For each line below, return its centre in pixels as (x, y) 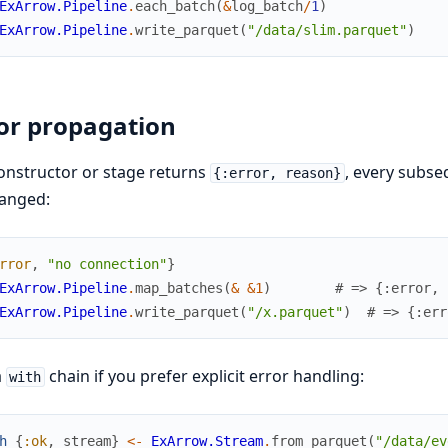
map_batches (178, 287)
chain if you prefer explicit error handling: (205, 375)
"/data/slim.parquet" (326, 30)
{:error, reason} (277, 172)
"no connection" (106, 263)
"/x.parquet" (294, 311)
